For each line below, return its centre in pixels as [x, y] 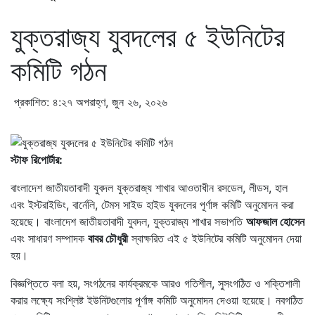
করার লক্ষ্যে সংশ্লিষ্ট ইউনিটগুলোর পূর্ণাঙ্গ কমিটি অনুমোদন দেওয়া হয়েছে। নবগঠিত [157, 300]
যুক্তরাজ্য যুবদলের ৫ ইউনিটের [148, 37]
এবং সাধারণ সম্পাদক [49, 238]
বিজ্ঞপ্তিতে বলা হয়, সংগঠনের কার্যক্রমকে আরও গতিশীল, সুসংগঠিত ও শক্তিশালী [155, 283]
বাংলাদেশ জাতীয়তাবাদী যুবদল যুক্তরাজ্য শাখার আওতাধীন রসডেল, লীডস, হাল [149, 187]
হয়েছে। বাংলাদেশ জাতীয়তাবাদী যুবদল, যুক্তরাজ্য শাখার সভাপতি [128, 221]
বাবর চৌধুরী [108, 238]
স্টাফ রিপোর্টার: [37, 159]
